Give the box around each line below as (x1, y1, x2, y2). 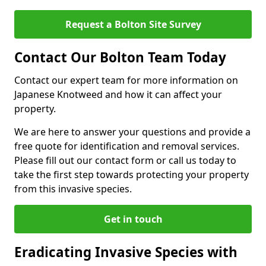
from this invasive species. (14, 182, 132, 195)
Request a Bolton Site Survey (65, 18, 201, 31)
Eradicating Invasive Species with (14, 243, 237, 261)
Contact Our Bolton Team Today (14, 48, 226, 66)
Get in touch (103, 213, 163, 226)
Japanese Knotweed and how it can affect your (14, 88, 222, 101)
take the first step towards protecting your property (14, 168, 249, 181)
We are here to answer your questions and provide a (14, 125, 251, 138)
